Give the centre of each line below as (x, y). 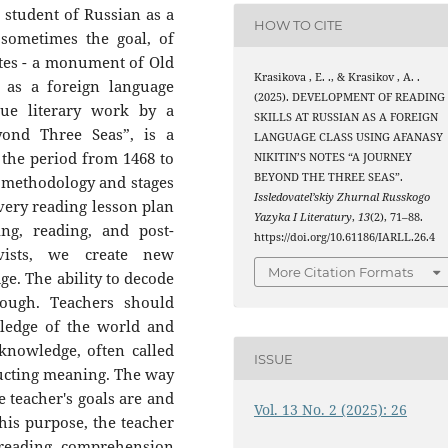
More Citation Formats (341, 272)
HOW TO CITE (299, 25)
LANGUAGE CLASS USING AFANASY (349, 136)
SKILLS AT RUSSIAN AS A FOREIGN (346, 116)
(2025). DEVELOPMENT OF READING (350, 96)
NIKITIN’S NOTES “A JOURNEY (333, 156)
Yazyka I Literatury (303, 216)
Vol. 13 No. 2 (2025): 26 (331, 410)
